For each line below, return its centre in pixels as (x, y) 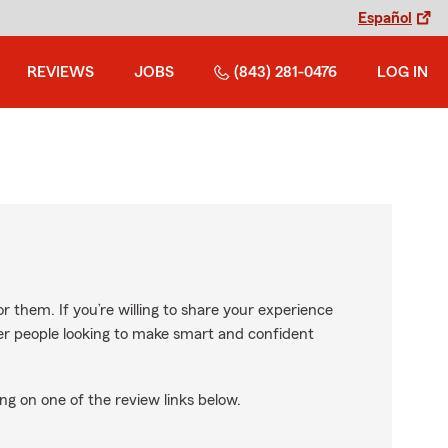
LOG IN (402, 72)
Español (385, 18)
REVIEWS (60, 72)
